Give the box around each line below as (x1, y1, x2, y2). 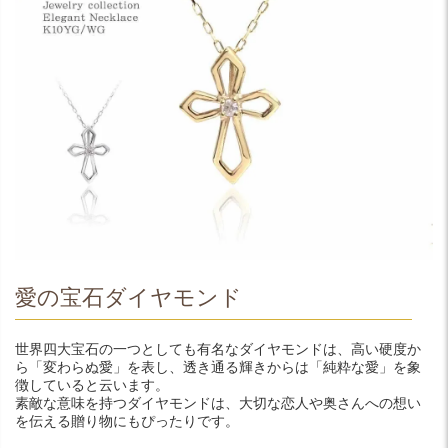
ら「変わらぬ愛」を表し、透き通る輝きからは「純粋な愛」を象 (15, 359, 421, 375)
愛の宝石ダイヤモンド (15, 285, 242, 310)
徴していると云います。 (15, 377, 169, 393)
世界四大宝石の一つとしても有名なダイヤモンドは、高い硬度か (15, 341, 421, 357)
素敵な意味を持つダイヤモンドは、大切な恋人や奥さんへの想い (15, 395, 421, 411)
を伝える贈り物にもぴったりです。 (15, 413, 239, 429)
